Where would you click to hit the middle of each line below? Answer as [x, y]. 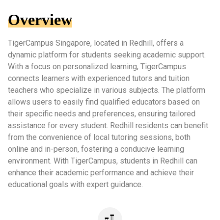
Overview [40, 19]
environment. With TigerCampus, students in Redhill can [103, 161]
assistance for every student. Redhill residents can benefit [108, 125]
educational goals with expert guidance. [75, 184]
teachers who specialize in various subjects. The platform [107, 90]
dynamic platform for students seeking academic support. [107, 55]
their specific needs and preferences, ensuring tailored [102, 113]
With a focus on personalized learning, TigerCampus [97, 66]
